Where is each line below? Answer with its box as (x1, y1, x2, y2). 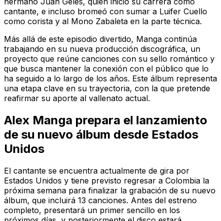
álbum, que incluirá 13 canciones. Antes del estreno (4, 195, 197, 205)
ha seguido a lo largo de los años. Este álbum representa (4, 73, 217, 83)
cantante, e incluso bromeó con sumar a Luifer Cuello (4, 6, 207, 16)
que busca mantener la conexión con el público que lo (4, 63, 209, 74)
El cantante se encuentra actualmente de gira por (4, 165, 189, 176)
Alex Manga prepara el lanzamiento (4, 112, 207, 127)
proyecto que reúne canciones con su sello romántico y (4, 53, 215, 64)
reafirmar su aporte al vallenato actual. (4, 93, 150, 103)
